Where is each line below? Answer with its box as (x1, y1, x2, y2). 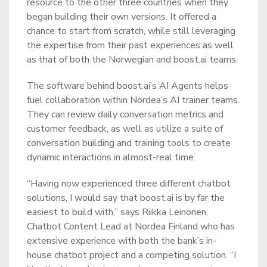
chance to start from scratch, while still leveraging (27, 24, 235, 38)
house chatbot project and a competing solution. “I (27, 249, 236, 262)
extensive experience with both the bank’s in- (27, 234, 216, 247)
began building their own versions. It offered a (27, 10, 216, 23)
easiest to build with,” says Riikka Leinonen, (27, 206, 208, 219)
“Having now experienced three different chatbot (27, 177, 231, 190)
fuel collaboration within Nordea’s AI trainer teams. (27, 94, 240, 107)
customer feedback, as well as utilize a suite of (27, 122, 223, 135)
